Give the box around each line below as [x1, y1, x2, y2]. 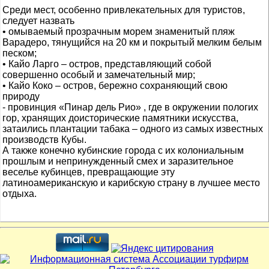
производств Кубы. [2, 134, 86, 145]
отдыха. [2, 189, 37, 199]
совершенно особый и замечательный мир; [2, 70, 195, 80]
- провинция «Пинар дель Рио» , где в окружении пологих [2, 102, 258, 112]
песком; [2, 48, 37, 58]
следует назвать [2, 16, 74, 26]
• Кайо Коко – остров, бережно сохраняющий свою [2, 80, 228, 91]
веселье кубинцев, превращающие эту [2, 167, 175, 177]
